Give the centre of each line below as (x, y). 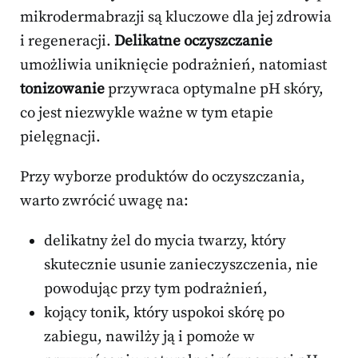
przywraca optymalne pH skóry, (214, 89)
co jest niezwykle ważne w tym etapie (147, 113)
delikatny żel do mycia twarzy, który (165, 241)
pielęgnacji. (60, 137)
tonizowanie (62, 89)
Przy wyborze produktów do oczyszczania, (163, 177)
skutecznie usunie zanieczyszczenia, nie (181, 265)
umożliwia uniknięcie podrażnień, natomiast (173, 66)
